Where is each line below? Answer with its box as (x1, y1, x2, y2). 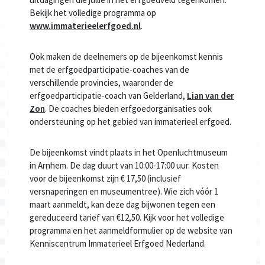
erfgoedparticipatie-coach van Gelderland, (30, 90, 187, 102)
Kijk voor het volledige (141, 212, 224, 224)
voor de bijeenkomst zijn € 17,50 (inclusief (30, 173, 181, 185)
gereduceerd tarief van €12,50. (30, 212, 141, 224)
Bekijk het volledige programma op (30, 7, 156, 19)
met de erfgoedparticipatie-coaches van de (30, 64, 189, 76)
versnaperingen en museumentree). (30, 186, 164, 198)
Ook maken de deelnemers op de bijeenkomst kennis (30, 51, 223, 63)
